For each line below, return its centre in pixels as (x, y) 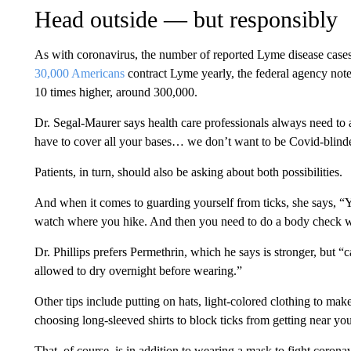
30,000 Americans (79, 73)
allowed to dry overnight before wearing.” (138, 270)
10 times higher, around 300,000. (116, 92)
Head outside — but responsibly (186, 19)
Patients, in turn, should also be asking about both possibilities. (188, 172)
